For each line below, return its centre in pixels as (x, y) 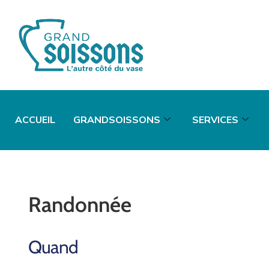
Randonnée (80, 205)
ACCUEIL (35, 120)
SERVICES (215, 120)
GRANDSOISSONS (117, 120)
